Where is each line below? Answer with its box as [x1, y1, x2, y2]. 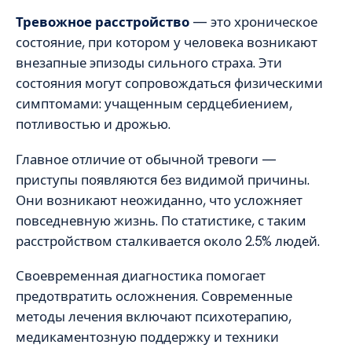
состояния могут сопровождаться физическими [16, 75, 323, 93]
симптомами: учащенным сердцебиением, [16, 95, 292, 113]
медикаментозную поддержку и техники [16, 328, 279, 346]
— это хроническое [189, 13, 317, 31]
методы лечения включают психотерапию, [16, 308, 291, 326]
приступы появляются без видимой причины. [16, 170, 310, 189]
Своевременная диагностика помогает [16, 267, 266, 285]
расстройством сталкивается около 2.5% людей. [16, 232, 320, 250]
